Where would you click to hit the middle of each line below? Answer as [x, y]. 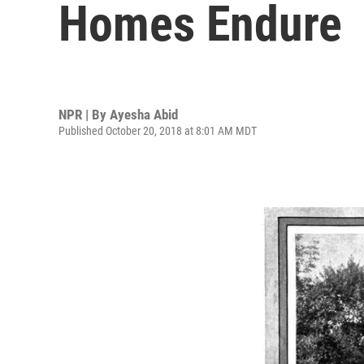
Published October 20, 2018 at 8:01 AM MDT [158, 130]
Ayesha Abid [144, 114]
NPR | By [84, 114]
